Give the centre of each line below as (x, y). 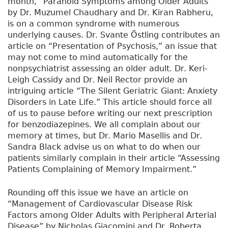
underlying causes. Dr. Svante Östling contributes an (114, 35)
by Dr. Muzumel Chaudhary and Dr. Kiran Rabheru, (110, 13)
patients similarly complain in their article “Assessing (114, 158)
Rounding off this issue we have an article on (98, 193)
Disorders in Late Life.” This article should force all (110, 102)
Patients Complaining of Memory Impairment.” (102, 169)
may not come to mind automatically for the (98, 58)
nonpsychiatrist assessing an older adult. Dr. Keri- (108, 69)
